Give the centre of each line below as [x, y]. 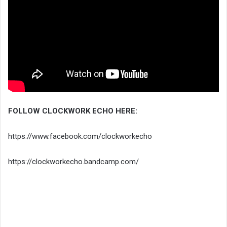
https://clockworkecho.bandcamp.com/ [73, 161]
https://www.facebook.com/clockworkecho [80, 136]
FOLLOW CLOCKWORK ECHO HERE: [73, 111]
